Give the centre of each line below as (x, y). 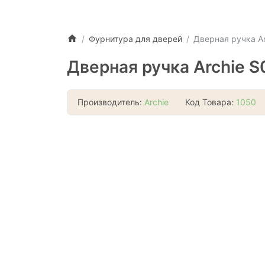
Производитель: (111, 102)
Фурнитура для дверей (135, 38)
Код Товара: (211, 102)
